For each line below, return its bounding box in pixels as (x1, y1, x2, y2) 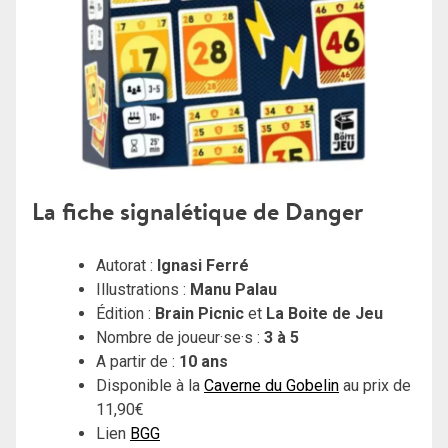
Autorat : (96, 256, 157, 276)
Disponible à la (96, 376, 204, 396)
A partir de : (96, 352, 179, 372)
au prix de (339, 376, 411, 396)
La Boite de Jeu (266, 304, 383, 324)
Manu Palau (190, 280, 277, 300)
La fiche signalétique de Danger (32, 195, 363, 229)
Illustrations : (96, 280, 190, 300)
